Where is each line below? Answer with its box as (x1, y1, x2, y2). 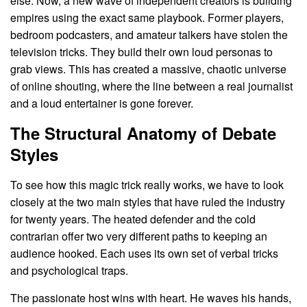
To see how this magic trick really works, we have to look (10, 176, 284, 193)
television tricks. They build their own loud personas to (10, 43, 273, 60)
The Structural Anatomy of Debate (10, 121, 276, 145)
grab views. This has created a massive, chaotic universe (10, 60, 286, 77)
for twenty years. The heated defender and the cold (10, 210, 256, 227)
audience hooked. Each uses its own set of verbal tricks (10, 245, 278, 261)
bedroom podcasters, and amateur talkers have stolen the (10, 26, 288, 42)
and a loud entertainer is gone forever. (10, 95, 193, 111)
